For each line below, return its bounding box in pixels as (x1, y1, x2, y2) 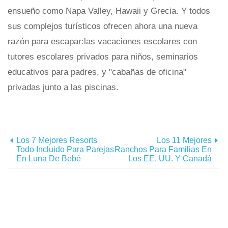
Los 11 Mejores (157, 136, 212, 145)
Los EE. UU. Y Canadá (128, 154, 212, 163)
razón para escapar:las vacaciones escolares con (8, 37, 197, 46)
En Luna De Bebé (16, 154, 81, 163)
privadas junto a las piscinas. (8, 82, 119, 92)
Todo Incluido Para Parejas (16, 145, 114, 154)
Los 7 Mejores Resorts (16, 136, 97, 145)
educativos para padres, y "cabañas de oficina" (8, 67, 186, 77)
